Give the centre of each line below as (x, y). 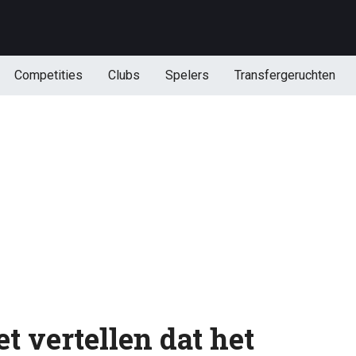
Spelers (187, 75)
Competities (48, 75)
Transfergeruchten (284, 75)
